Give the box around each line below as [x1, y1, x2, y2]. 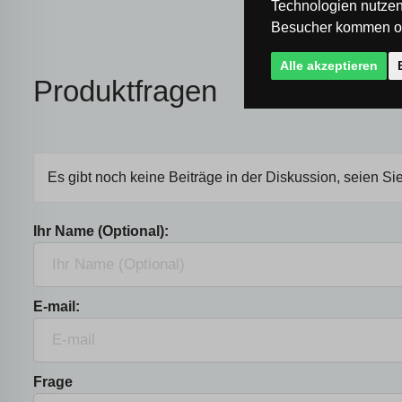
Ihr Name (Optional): [33, 223, 169, 239]
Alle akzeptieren [280, 57, 378, 73]
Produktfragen [33, 74, 217, 108]
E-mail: [33, 299, 80, 314]
